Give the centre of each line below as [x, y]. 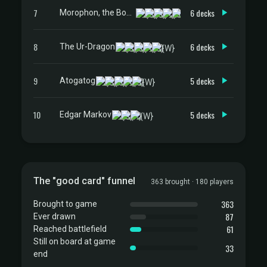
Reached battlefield [70, 229]
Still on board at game [74, 241]
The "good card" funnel [84, 181]
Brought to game [65, 204]
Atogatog [77, 80]
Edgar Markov [86, 114]
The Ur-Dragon [87, 46]
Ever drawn [55, 216]
